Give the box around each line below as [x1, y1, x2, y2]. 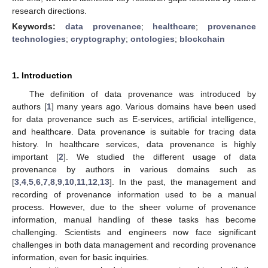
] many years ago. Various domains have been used [51, 101, 257, 111]
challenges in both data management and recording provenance [12, 239, 256, 249]
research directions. [12, 5, 87, 16]
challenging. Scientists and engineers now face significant [12, 227, 256, 237]
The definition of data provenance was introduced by [29, 89, 256, 99]
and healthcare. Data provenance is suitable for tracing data [12, 126, 256, 136]
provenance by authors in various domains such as [12, 164, 256, 174]
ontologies [130, 33, 175, 44]
